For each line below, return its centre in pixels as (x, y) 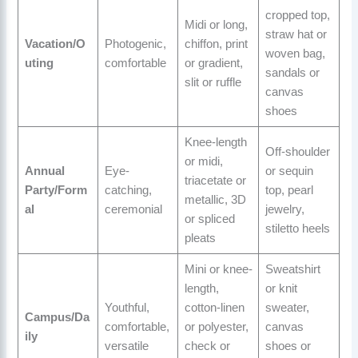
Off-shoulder (297, 152)
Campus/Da (57, 318)
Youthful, (127, 308)
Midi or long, (216, 25)
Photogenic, (135, 44)
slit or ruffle (213, 83)
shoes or (288, 346)
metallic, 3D (215, 200)
